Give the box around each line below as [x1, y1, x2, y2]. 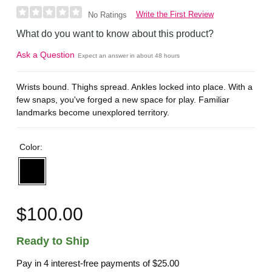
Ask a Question [16, 50, 75, 60]
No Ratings [87, 10, 127, 20]
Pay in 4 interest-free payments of [16, 257, 153, 268]
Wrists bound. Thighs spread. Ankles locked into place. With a [16, 81, 253, 92]
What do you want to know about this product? [16, 29, 214, 39]
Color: [19, 142, 45, 152]
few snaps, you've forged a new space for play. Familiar [16, 94, 230, 104]
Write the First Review [135, 10, 214, 19]
